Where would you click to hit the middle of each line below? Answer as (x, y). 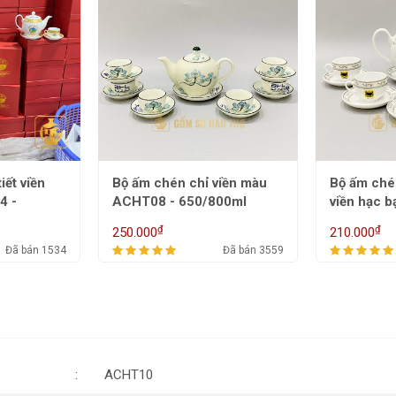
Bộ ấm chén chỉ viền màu (190, 183)
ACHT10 (129, 374)
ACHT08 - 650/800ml (179, 201)
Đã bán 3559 (253, 250)
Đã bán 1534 (36, 250)
